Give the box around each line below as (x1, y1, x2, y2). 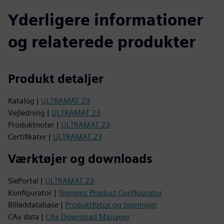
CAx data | (8, 212, 45, 221)
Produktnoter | (8, 120, 61, 129)
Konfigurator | (8, 188, 58, 197)
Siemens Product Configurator (58, 188, 162, 197)
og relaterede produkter (8, 32, 195, 51)
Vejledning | (8, 108, 51, 117)
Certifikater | (8, 132, 53, 141)
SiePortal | (8, 176, 45, 185)
